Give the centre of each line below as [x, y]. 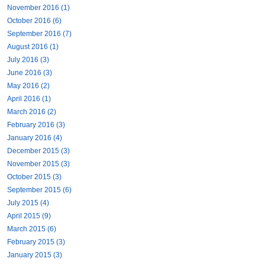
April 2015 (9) [29, 216]
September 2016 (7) [39, 33]
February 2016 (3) [36, 125]
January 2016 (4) [35, 138]
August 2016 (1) [33, 46]
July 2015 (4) [28, 203]
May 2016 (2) [28, 85]
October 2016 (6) [34, 20]
